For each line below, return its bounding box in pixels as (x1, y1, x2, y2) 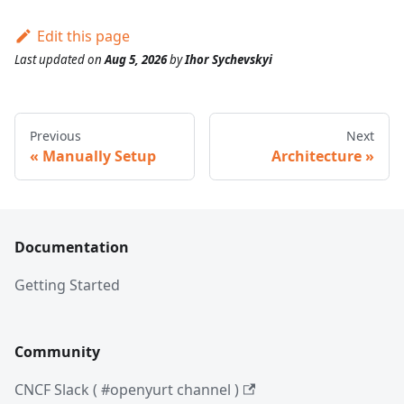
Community (14, 342, 100, 362)
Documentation (14, 237, 129, 257)
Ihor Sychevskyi (185, 50, 272, 68)
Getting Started (14, 275, 120, 295)
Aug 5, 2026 (105, 50, 167, 68)
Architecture (271, 145, 362, 166)
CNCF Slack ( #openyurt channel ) (14, 380, 239, 399)
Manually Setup (42, 145, 156, 166)
